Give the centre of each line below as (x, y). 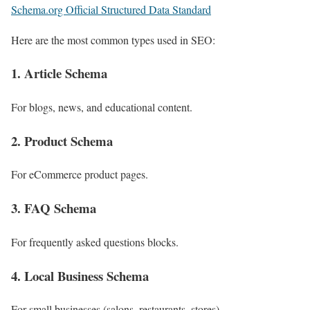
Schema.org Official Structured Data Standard (111, 9)
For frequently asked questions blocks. (95, 241)
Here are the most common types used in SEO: (113, 39)
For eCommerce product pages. (80, 174)
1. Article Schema (59, 73)
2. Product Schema (62, 140)
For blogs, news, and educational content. (102, 107)
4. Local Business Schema (80, 275)
